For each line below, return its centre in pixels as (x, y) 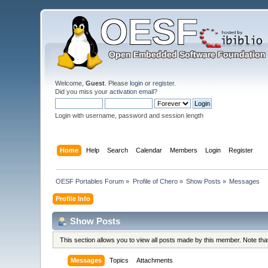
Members (183, 150)
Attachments (155, 261)
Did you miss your (83, 92)
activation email (132, 92)
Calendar (149, 150)
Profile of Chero (155, 181)
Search (117, 150)
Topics (119, 261)
